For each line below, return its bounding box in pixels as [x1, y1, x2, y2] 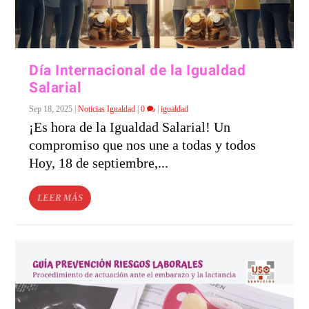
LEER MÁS [37, 192, 83, 203]
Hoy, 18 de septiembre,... [29, 154, 169, 170]
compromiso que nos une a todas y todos [29, 137, 257, 152]
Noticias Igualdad [78, 103, 136, 114]
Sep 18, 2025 [29, 103, 73, 114]
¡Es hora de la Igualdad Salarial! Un [29, 119, 231, 134]
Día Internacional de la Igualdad [29, 59, 246, 81]
